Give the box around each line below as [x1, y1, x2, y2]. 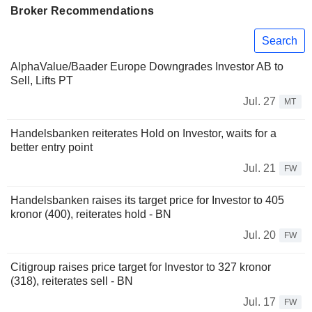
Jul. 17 [243, 296, 276, 309]
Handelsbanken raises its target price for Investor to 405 [10, 194, 284, 207]
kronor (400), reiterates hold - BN [10, 208, 171, 221]
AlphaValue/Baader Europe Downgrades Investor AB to [10, 61, 283, 73]
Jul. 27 [243, 95, 276, 108]
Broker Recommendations [10, 5, 155, 17]
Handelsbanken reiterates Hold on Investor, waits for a [10, 127, 276, 140]
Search [262, 34, 297, 47]
